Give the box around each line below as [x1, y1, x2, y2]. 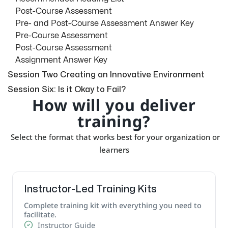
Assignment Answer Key [15, 56, 107, 65]
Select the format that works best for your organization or [8, 132, 220, 142]
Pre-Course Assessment [15, 32, 108, 40]
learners [99, 145, 129, 155]
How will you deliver [32, 94, 196, 116]
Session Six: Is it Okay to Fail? [8, 85, 126, 94]
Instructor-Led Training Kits [23, 184, 157, 194]
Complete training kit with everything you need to [23, 199, 202, 210]
